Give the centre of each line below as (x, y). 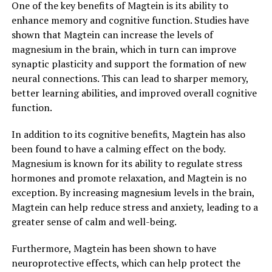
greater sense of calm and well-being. (94, 222)
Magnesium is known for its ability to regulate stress (127, 164)
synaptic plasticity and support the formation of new (129, 64)
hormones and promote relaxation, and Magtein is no (129, 178)
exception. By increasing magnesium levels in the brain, (133, 193)
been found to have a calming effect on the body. (118, 149)
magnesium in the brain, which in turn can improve (124, 49)
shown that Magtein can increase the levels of (112, 35)
